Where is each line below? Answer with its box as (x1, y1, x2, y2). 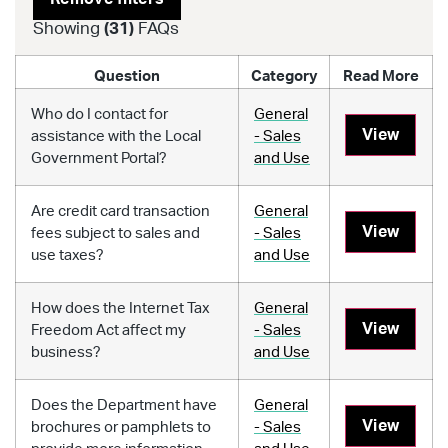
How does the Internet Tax (31, 300, 210, 316)
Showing (33, 19, 104, 37)
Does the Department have (31, 397, 217, 413)
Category (250, 68, 318, 84)
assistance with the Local (31, 128, 201, 144)
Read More (343, 68, 419, 84)
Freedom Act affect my (31, 322, 186, 338)
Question (94, 68, 160, 84)
